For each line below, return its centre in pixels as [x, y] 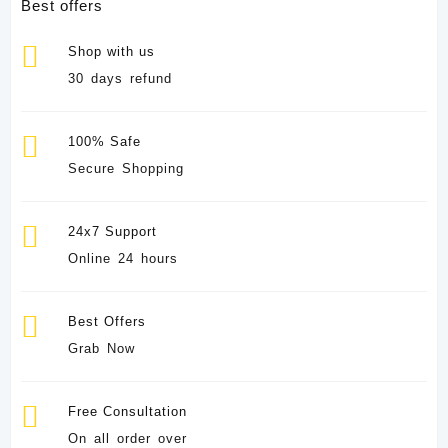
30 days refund [120, 79]
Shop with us [112, 52]
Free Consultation [128, 412]
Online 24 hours [123, 259]
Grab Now [102, 349]
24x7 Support [113, 232]
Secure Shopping [126, 169]
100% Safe [105, 142]
